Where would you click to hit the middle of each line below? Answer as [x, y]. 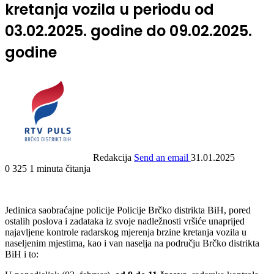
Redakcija [112, 157]
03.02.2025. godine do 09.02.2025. [128, 31]
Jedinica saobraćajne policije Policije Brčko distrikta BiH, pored [128, 210]
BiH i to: [22, 254]
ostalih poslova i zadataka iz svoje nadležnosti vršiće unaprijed [125, 221]
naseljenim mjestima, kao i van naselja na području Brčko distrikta [132, 243]
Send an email [161, 157]
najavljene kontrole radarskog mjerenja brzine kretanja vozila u [126, 232]
